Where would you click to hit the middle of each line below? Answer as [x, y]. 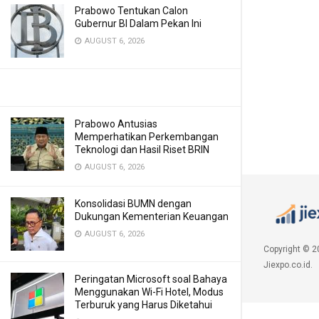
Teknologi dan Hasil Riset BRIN [142, 150]
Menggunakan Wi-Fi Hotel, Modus [149, 292]
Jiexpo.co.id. [288, 265]
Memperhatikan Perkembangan [147, 137]
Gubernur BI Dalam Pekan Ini [138, 23]
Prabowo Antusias [116, 124]
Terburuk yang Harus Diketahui [143, 305]
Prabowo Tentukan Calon [131, 11]
